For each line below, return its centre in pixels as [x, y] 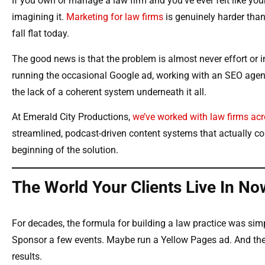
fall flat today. [41, 34]
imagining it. [39, 17]
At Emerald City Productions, [72, 117]
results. [27, 257]
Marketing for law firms [115, 17]
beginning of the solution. [65, 150]
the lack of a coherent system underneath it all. [109, 92]
